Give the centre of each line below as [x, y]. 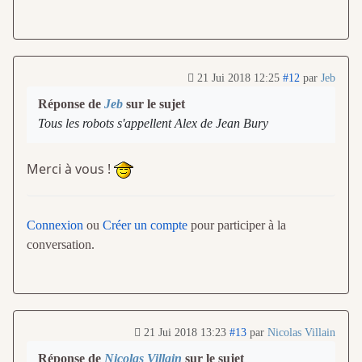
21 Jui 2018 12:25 [238, 78]
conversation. [61, 244]
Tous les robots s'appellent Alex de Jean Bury [153, 123]
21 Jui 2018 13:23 [185, 332]
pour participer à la [237, 225]
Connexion [55, 225]
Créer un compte [145, 225]
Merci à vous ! [70, 168]
